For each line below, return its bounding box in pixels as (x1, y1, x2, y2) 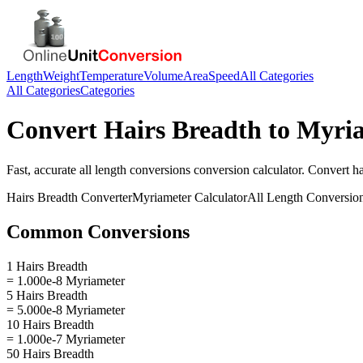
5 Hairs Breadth (6, 288, 88, 302)
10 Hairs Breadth (6, 317, 94, 331)
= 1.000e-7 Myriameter (6, 331, 125, 346)
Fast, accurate (6, 162, 79, 177)
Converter (78, 190, 132, 204)
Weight (43, 69, 79, 83)
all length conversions (79, 162, 190, 177)
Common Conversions (6, 220, 190, 242)
